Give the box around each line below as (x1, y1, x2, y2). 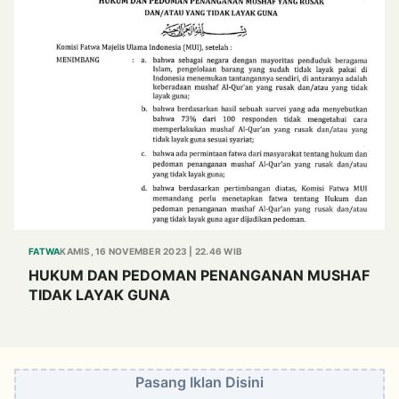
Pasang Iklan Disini (135, 372, 264, 391)
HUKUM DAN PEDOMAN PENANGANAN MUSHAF (28, 265, 370, 284)
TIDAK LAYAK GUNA (28, 285, 170, 304)
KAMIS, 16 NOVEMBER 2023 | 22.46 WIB (60, 245, 242, 256)
